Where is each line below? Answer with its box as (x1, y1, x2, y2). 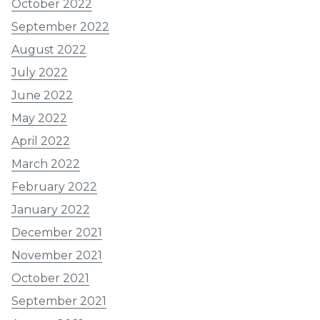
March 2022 (11, 157, 80, 171)
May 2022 (11, 111, 67, 126)
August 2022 (11, 43, 86, 57)
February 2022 (11, 180, 97, 194)
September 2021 (11, 294, 106, 309)
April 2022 (11, 134, 70, 149)
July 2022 (11, 66, 68, 80)
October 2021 (11, 271, 89, 286)
